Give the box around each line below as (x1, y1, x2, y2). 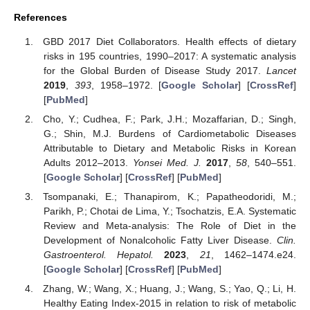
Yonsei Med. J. (132, 156, 201, 168)
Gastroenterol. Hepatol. (43, 248, 154, 260)
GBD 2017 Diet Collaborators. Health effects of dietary (43, 35, 296, 47)
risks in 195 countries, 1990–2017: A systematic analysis (43, 50, 296, 62)
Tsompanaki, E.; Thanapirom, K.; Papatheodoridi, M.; (43, 190, 296, 202)
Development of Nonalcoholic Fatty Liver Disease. (43, 234, 277, 246)
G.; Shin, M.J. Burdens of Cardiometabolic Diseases (43, 127, 296, 139)
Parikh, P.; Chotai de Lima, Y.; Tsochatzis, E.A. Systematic (43, 205, 296, 217)
